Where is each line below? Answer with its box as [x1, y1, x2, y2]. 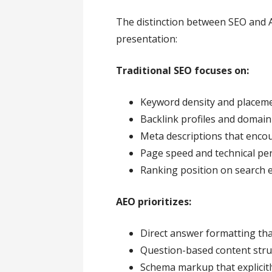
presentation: [116, 32, 178, 46]
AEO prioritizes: [116, 194, 192, 208]
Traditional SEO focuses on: [116, 63, 250, 77]
